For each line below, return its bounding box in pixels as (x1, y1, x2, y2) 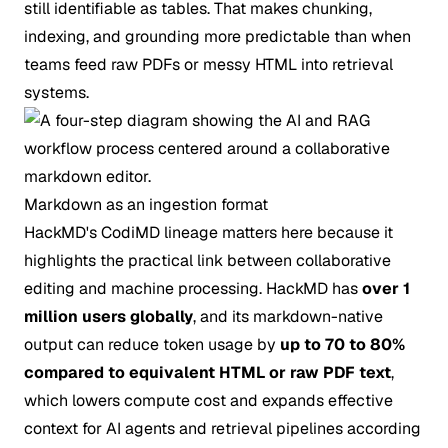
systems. (24, 82, 89, 103)
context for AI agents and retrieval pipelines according (24, 418, 421, 439)
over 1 (362, 278, 410, 299)
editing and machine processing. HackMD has (24, 278, 362, 299)
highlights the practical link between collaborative (24, 250, 391, 271)
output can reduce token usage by (24, 334, 280, 355)
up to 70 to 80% (280, 334, 405, 355)
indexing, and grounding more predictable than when (24, 26, 411, 47)
